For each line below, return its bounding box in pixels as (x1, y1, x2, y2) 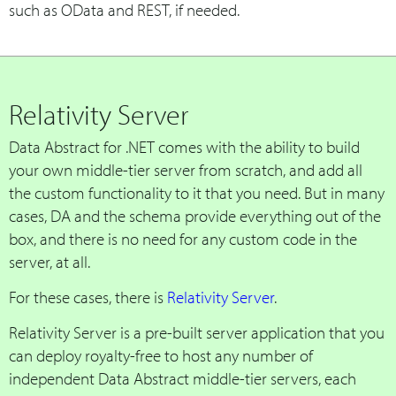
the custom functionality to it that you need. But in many (9, 181, 385, 203)
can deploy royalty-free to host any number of (9, 344, 313, 366)
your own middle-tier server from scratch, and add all (9, 158, 362, 180)
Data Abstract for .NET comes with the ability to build (9, 135, 360, 157)
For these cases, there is (9, 286, 167, 308)
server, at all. (9, 250, 90, 272)
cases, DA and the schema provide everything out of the (9, 204, 381, 226)
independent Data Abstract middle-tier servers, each (9, 367, 356, 389)
